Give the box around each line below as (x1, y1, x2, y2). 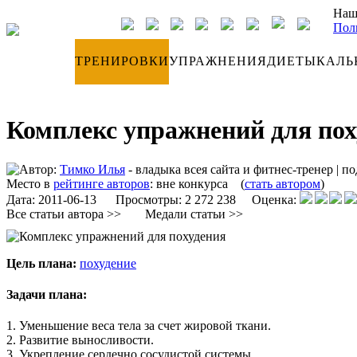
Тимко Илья (60, 162, 125, 176)
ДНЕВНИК (6, 54, 75, 68)
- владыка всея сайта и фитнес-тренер (125, 162, 333, 176)
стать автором (245, 176, 320, 190)
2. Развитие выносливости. (6, 333, 154, 347)
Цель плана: (6, 256, 76, 270)
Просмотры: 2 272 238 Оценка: (96, 192, 300, 206)
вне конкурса (156, 176, 228, 190)
